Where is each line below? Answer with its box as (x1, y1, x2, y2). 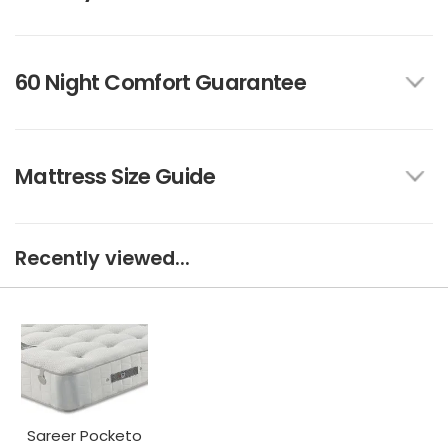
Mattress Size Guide (15, 161, 216, 193)
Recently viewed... (15, 245, 190, 273)
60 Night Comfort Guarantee (15, 67, 307, 99)
